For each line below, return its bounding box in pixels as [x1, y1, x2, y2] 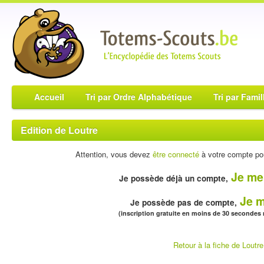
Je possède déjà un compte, [118, 173, 228, 184]
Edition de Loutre [21, 123, 98, 137]
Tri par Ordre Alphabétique [85, 91, 192, 103]
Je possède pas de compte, [130, 197, 237, 208]
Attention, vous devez [75, 148, 153, 160]
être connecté [152, 148, 199, 160]
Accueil [34, 91, 64, 103]
